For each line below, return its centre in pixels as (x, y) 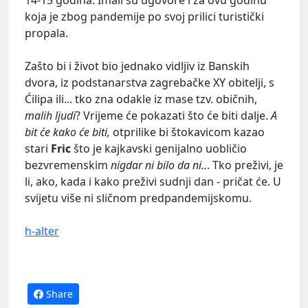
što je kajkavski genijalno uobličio (159, 149)
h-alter (42, 231)
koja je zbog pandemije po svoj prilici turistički (144, 17)
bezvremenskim (68, 165)
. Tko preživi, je (245, 165)
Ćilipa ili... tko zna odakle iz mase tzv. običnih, (141, 99)
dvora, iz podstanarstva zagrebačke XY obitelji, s (150, 83)
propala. (46, 33)
